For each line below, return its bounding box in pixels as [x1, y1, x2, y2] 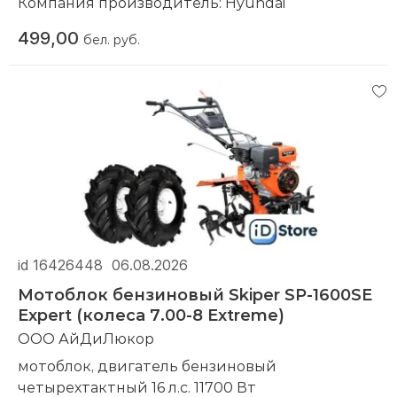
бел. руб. [83, 30, 140, 48]
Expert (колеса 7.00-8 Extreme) [18, 304, 284, 326]
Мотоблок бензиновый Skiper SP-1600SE [18, 284, 372, 306]
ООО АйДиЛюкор [18, 329, 154, 348]
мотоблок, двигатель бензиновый [18, 356, 276, 376]
